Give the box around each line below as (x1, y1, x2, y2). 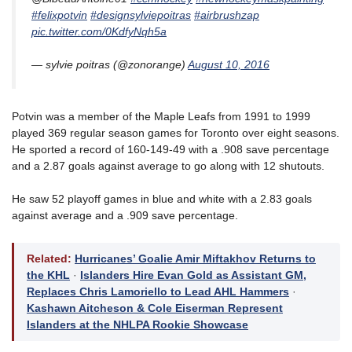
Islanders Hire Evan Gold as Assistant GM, (80, 269, 306, 282)
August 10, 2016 (188, 58, 269, 71)
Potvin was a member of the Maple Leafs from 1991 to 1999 (12, 110, 310, 123)
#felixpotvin (31, 9, 87, 21)
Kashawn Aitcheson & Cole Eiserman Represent (27, 302, 283, 315)
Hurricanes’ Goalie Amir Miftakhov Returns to (75, 252, 316, 266)
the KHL (27, 269, 70, 282)
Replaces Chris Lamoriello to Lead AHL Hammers (27, 285, 289, 299)
